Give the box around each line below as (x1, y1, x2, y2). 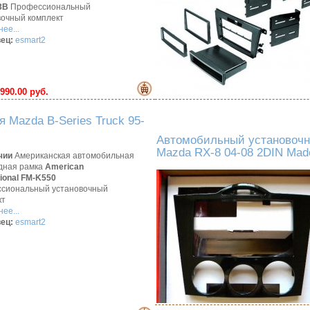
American (45, 162, 84, 172)
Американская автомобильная (12, 151, 134, 161)
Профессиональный (8, 2, 91, 12)
